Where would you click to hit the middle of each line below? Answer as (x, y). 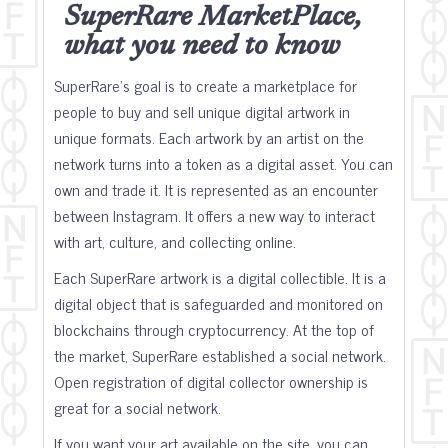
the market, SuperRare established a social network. (220, 355)
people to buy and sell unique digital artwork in (202, 111)
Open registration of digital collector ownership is (211, 381)
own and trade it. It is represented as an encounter (216, 189)
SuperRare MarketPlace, (212, 18)
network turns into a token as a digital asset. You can (223, 163)
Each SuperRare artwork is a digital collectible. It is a (220, 277)
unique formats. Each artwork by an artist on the (209, 137)
